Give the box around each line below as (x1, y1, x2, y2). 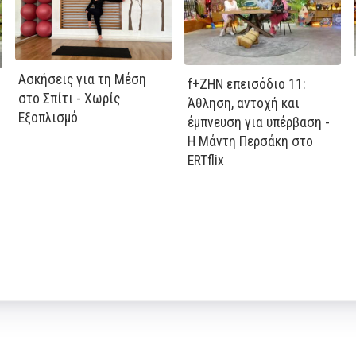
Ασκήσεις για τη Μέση (18, 72, 147, 88)
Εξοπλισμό (18, 110, 79, 126)
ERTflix (188, 153, 224, 169)
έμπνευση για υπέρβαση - (188, 114, 330, 131)
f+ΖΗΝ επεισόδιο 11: (188, 76, 305, 93)
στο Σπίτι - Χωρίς (18, 91, 121, 107)
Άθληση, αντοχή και (188, 95, 300, 112)
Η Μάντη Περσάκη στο (188, 133, 313, 150)
